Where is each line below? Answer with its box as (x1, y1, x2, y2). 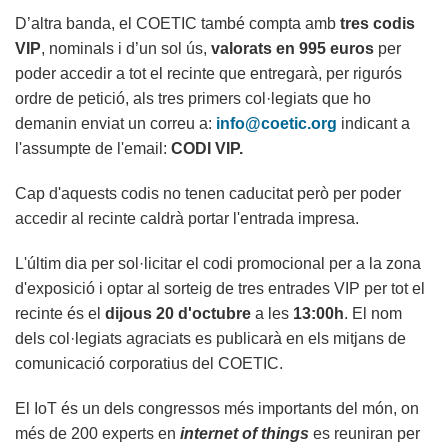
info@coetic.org (216, 115, 337, 133)
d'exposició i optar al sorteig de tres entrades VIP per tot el (15, 280, 425, 298)
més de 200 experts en (15, 425, 180, 443)
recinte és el (15, 305, 105, 323)
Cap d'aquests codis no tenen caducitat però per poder (15, 185, 401, 203)
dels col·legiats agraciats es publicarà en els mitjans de (15, 330, 406, 348)
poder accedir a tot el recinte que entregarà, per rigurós (15, 65, 402, 83)
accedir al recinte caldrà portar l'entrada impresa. (15, 210, 359, 228)
